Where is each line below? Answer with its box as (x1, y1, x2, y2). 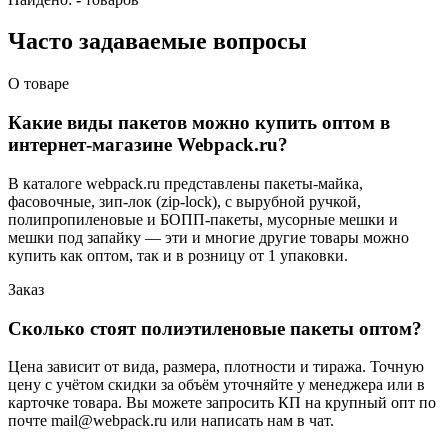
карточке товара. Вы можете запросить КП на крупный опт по (8, 394, 436, 412)
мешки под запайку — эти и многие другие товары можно (8, 228, 409, 246)
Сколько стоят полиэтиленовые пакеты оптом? (8, 317, 422, 339)
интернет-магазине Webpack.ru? (8, 134, 288, 156)
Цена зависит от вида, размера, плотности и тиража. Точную (8, 358, 424, 376)
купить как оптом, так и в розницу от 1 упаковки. (8, 246, 348, 264)
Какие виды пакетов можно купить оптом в (8, 112, 390, 134)
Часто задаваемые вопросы (8, 28, 307, 55)
